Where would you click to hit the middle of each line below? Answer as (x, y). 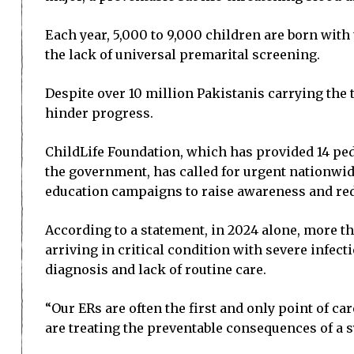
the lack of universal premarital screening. (183, 55)
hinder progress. (99, 113)
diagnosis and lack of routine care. (156, 269)
